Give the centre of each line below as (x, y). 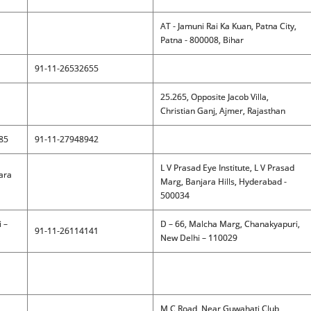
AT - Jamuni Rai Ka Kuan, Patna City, (228, 26)
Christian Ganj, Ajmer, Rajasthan (222, 111)
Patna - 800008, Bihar (202, 40)
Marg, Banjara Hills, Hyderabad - (223, 182)
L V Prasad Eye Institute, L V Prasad (227, 168)
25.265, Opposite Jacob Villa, (214, 97)
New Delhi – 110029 (199, 238)
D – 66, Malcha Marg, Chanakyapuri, (230, 224)
